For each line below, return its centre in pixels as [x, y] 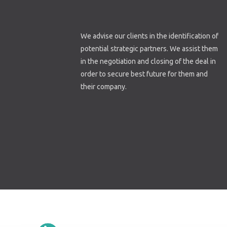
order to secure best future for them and [144, 74]
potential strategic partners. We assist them [149, 49]
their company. [104, 87]
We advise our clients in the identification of [150, 36]
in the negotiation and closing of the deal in [148, 62]
